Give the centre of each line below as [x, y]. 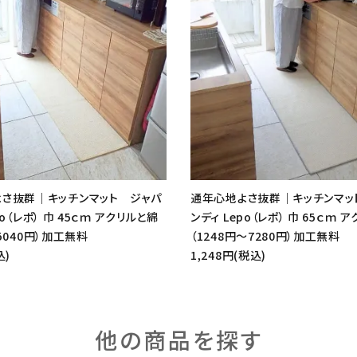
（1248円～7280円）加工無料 [265, 235]
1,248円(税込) [228, 255]
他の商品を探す [178, 339]
